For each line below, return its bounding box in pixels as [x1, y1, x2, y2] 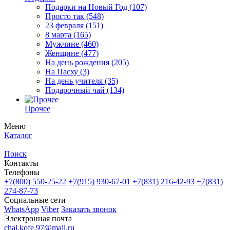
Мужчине [45, 39, 81, 48]
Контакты [4, 158, 39, 167]
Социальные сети [4, 195, 66, 204]
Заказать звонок [61, 204, 117, 214]
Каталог [4, 130, 32, 140]
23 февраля [45, 21, 86, 30]
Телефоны [4, 167, 40, 177]
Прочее [25, 104, 50, 113]
